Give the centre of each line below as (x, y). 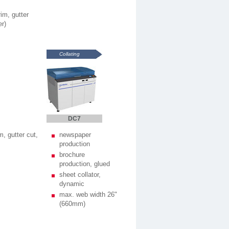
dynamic (72, 184)
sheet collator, (80, 175)
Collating (70, 54)
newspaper (75, 135)
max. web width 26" (88, 194)
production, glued (85, 164)
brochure (72, 155)
